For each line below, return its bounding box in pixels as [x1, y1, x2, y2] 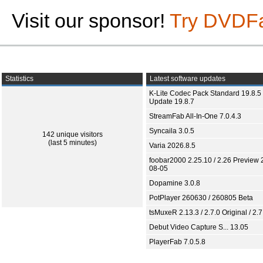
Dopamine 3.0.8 [149, 179, 200, 187]
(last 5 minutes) [48, 139, 97, 147]
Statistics [4, 75, 33, 83]
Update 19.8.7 [149, 97, 194, 106]
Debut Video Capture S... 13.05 [149, 223, 248, 231]
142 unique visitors [42, 130, 103, 139]
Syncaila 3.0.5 [149, 127, 194, 135]
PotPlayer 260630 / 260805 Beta [149, 194, 253, 202]
